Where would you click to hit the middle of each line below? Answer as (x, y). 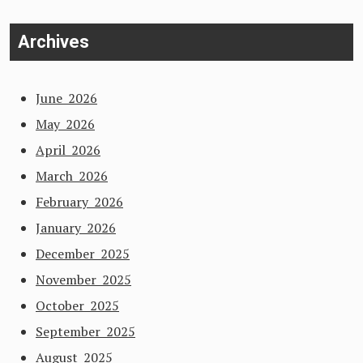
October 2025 (77, 305)
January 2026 (76, 228)
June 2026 (66, 98)
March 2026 (72, 176)
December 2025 (83, 254)
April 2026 (68, 150)
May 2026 (65, 124)
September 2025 (85, 331)
